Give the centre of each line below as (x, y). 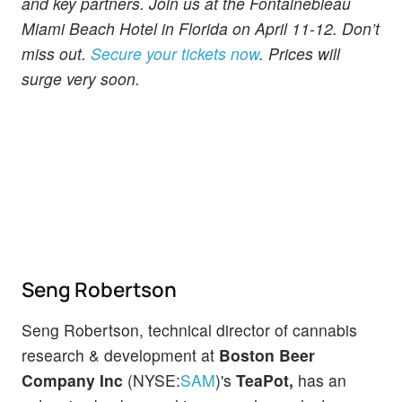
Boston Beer (267, 354)
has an (320, 380)
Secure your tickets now (175, 53)
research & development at (120, 354)
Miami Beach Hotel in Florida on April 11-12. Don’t (201, 28)
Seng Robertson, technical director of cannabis (189, 329)
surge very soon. (81, 78)
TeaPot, (265, 380)
